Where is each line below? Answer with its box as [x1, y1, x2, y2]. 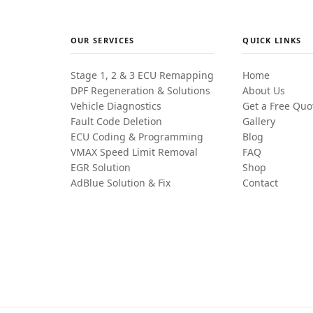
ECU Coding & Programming [70, 130, 203, 143]
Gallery [242, 115, 276, 128]
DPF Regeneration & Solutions [70, 84, 210, 97]
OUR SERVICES [70, 35, 135, 45]
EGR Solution [70, 161, 131, 174]
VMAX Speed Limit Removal [70, 145, 198, 159]
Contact [242, 176, 279, 189]
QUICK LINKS [242, 35, 302, 45]
